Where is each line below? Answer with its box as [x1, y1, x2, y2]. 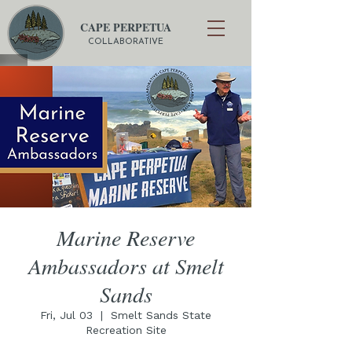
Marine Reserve [57, 222, 195, 252]
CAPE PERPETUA [79, 19, 171, 35]
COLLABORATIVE [87, 38, 163, 46]
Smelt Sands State [111, 309, 211, 321]
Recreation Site [85, 324, 167, 336]
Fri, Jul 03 [40, 309, 93, 321]
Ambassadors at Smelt [27, 251, 224, 280]
